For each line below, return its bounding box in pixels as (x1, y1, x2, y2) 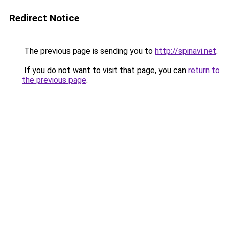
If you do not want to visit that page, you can (22, 65, 188, 75)
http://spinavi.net (155, 46, 216, 56)
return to (188, 65, 220, 75)
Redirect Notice (9, 12, 79, 24)
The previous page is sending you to (22, 46, 155, 56)
